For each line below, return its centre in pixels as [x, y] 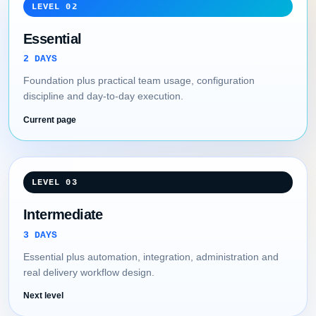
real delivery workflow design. [89, 272]
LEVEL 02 [54, 6]
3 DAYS [40, 235]
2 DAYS [40, 59]
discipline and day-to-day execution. [103, 96]
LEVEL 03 [54, 183]
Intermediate [63, 215]
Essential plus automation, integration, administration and [151, 256]
